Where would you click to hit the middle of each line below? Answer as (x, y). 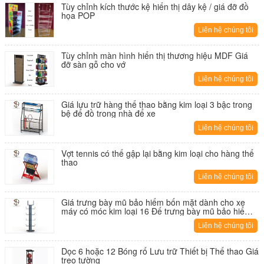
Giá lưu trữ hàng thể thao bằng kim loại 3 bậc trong (157, 104)
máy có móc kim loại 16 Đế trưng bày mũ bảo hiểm (156, 211)
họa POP (78, 15)
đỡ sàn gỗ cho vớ (93, 64)
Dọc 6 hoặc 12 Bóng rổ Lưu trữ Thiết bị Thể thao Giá (160, 251)
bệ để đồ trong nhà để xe (108, 113)
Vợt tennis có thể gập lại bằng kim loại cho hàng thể (158, 153)
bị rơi (70, 220)
